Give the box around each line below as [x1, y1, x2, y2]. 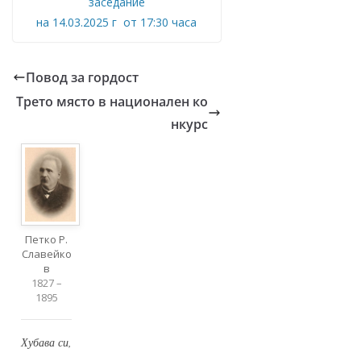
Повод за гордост [26, 68, 139, 87]
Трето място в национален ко [15, 93, 208, 111]
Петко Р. [25, 231, 68, 247]
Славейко [21, 246, 72, 261]
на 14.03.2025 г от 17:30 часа [36, 15, 197, 31]
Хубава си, [21, 334, 73, 350]
